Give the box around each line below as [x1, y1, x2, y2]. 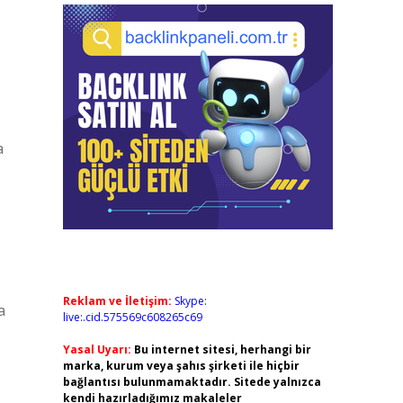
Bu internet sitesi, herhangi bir [133, 342, 311, 357]
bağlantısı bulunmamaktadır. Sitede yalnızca [62, 374, 321, 390]
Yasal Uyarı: [62, 342, 131, 357]
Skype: [174, 293, 207, 309]
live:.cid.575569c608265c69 [62, 309, 202, 325]
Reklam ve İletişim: [62, 293, 172, 309]
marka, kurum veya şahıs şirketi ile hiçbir [62, 358, 300, 373]
